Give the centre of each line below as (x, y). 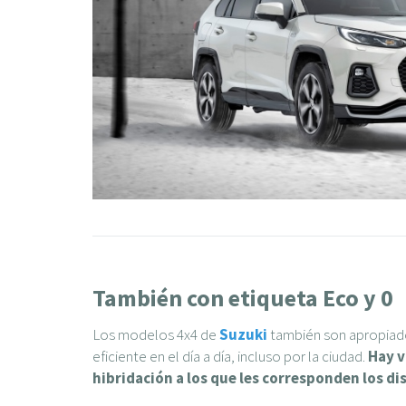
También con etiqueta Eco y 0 (243, 297)
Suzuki (243, 334)
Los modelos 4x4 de (156, 334)
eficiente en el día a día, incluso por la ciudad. (230, 356)
